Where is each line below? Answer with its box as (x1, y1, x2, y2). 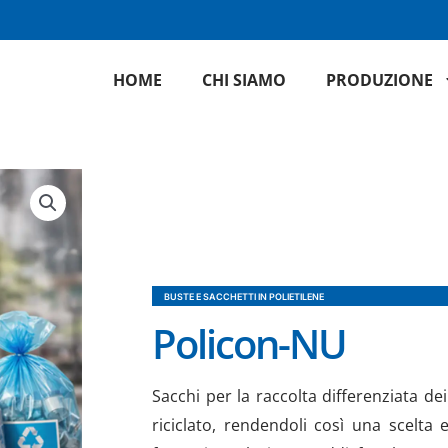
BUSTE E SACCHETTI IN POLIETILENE (164, 291, 324, 303)
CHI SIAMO (202, 68, 286, 91)
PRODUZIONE (326, 68, 433, 91)
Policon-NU (152, 316, 346, 372)
